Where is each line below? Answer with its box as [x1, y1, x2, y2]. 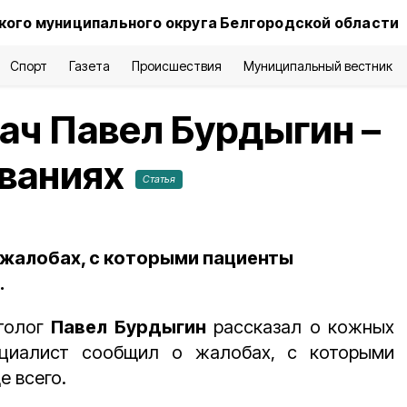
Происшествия [132, 58, 222, 74]
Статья [143, 173, 175, 185]
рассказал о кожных [205, 316, 394, 338]
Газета [69, 58, 111, 74]
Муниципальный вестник [243, 58, 393, 74]
